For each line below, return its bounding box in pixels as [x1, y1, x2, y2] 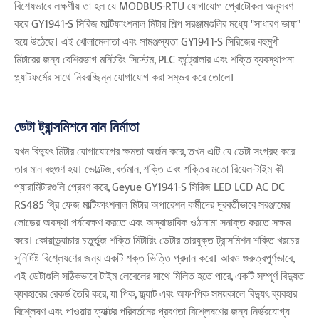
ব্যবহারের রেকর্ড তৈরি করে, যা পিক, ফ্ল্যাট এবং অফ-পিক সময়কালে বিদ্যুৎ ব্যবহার [14, 285, 297, 305]
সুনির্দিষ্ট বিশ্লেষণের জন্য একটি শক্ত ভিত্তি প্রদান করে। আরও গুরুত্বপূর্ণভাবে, [14, 249, 294, 269]
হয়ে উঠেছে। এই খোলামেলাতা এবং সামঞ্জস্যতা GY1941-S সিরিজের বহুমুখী [14, 33, 279, 53]
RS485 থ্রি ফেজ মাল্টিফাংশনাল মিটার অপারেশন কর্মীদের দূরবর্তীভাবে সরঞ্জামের [14, 196, 290, 216]
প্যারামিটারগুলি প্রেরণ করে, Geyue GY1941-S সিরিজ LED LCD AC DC [14, 178, 285, 198]
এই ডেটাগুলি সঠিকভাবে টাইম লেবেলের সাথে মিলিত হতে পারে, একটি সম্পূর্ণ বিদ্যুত [14, 267, 304, 287]
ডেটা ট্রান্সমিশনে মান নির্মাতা [14, 115, 139, 140]
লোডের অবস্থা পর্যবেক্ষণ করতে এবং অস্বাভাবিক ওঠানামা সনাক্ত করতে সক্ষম [14, 214, 291, 234]
